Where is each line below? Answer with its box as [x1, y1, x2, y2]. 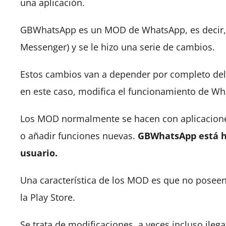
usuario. [20, 147, 58, 159]
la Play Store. [20, 191, 75, 203]
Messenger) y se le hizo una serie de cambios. [20, 41, 215, 53]
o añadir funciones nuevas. [20, 130, 138, 142]
